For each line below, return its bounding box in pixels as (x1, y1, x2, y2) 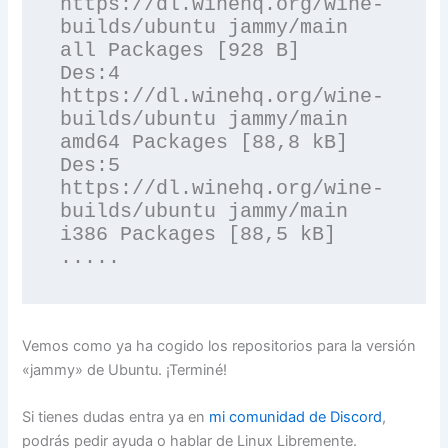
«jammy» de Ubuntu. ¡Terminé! (22, 360, 228, 379)
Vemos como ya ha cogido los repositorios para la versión (22, 336, 417, 355)
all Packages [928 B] (60, 38, 301, 62)
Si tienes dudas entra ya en (22, 408, 206, 427)
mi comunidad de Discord (205, 408, 383, 427)
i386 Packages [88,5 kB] (60, 222, 337, 246)
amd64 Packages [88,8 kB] (60, 130, 349, 154)
